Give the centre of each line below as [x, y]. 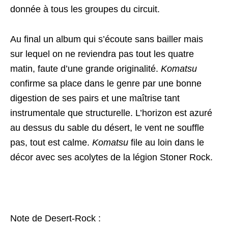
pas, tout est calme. [51, 142]
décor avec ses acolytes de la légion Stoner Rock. [111, 157]
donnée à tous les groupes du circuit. [85, 9]
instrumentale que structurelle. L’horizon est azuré [111, 113]
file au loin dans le [166, 142]
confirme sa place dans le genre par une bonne [106, 83]
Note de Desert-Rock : [55, 218]
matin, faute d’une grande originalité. [85, 69]
